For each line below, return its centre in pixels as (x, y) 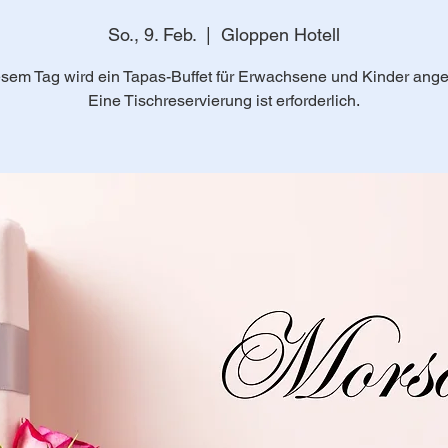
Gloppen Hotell (280, 34)
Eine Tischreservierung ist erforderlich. (224, 100)
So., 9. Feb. (152, 34)
